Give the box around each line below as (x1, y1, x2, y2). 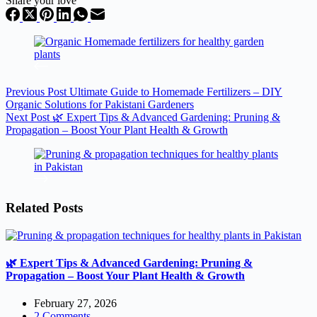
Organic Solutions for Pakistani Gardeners (6, 98, 194, 111)
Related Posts (6, 200, 83, 215)
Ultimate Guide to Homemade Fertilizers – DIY (69, 86, 282, 98)
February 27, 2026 (34, 297, 117, 310)
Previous (6, 86, 47, 98)
